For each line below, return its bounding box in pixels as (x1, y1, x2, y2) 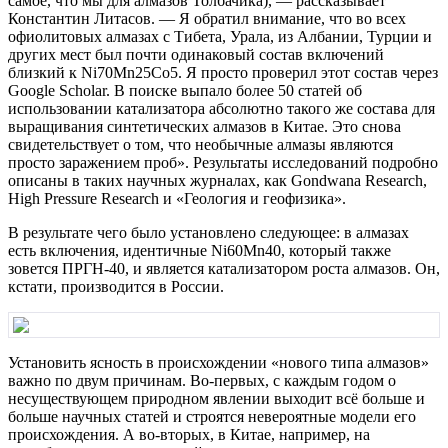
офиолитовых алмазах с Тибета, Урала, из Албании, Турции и (8, 27, 432, 45)
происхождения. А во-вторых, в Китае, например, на (8, 425, 370, 443)
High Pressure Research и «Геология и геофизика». (8, 189, 346, 207)
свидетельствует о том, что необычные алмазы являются (8, 135, 393, 153)
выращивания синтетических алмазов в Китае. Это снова (8, 117, 401, 135)
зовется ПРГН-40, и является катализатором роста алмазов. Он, (8, 259, 440, 277)
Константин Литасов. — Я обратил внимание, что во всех (8, 9, 406, 27)
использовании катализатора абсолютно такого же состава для (8, 99, 435, 117)
